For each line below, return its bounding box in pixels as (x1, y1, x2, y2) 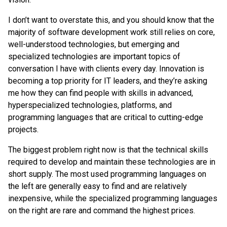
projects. (8, 125, 39, 134)
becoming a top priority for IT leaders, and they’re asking (8, 76, 207, 86)
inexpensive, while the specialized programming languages (8, 194, 217, 203)
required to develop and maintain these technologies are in (8, 157, 215, 167)
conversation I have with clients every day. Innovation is (8, 64, 204, 73)
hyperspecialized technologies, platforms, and (8, 100, 172, 110)
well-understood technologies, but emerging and (8, 40, 179, 49)
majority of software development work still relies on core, (8, 27, 215, 37)
